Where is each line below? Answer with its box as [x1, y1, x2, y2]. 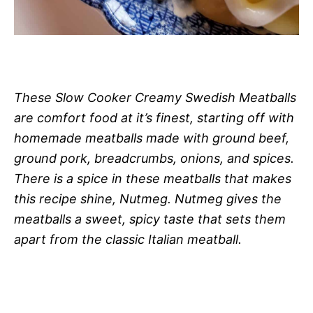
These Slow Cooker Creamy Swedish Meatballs [14, 90, 296, 105]
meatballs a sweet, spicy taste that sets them [14, 212, 286, 226]
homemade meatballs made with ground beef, [14, 131, 289, 145]
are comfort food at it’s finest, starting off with [14, 110, 294, 125]
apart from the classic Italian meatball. [14, 232, 242, 247]
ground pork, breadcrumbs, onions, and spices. [14, 151, 294, 166]
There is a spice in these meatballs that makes [14, 171, 291, 186]
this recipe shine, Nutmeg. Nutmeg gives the [14, 191, 282, 206]
